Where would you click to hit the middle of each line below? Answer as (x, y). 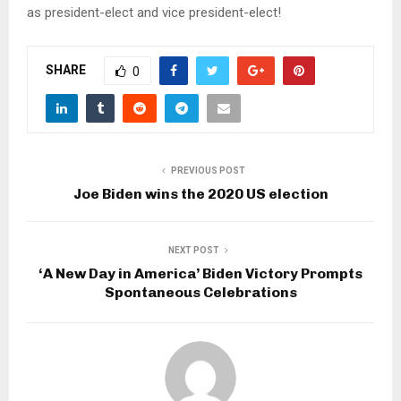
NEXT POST (193, 250)
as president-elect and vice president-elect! (154, 12)
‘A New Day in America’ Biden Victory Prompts (200, 273)
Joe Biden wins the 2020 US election (200, 193)
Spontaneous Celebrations (200, 292)
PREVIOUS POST (208, 170)
